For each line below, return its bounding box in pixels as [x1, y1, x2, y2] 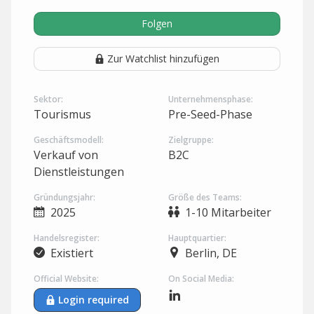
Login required [58, 293, 129, 306]
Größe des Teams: [168, 191, 242, 203]
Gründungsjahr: [34, 191, 95, 203]
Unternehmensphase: [168, 93, 253, 105]
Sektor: [34, 93, 63, 105]
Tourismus [34, 107, 91, 122]
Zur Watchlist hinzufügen [107, 52, 219, 65]
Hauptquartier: [168, 232, 226, 244]
